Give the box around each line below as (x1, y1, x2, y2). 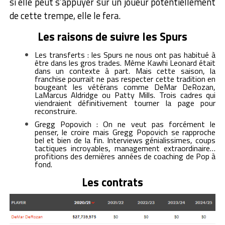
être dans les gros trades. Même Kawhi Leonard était (34, 56, 216, 69)
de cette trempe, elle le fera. (9, 8, 121, 23)
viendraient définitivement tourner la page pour (34, 96, 216, 109)
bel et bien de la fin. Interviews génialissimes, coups (34, 134, 216, 146)
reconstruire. (34, 104, 79, 117)
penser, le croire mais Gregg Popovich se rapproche (34, 126, 216, 138)
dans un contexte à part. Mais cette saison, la (34, 64, 216, 77)
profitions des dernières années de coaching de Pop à (34, 150, 216, 162)
